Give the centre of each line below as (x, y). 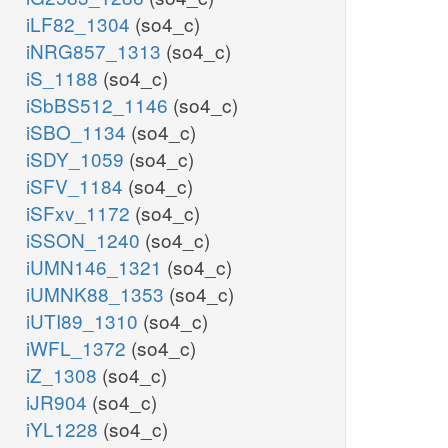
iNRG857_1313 (96, 51)
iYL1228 (64, 429)
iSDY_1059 (77, 159)
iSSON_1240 (85, 240)
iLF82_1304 (80, 24)
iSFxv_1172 (80, 213)
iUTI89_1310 (84, 321)
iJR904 (59, 402)
